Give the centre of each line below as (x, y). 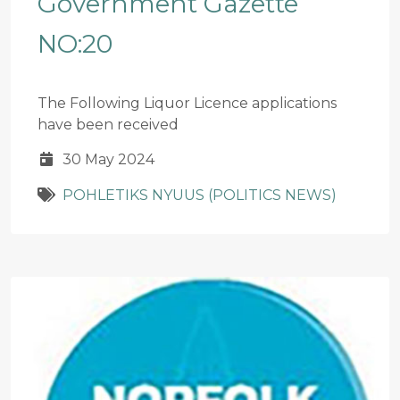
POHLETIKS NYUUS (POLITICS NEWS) (200, 196)
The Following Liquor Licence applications (187, 104)
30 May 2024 (108, 160)
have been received (108, 125)
